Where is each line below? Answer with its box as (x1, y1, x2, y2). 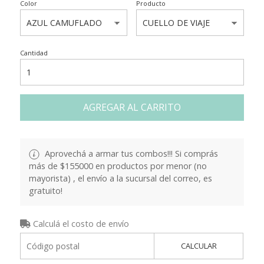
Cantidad (19, 48, 48, 57)
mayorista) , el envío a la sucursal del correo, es (28, 172, 212, 184)
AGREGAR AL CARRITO (82, 100, 181, 114)
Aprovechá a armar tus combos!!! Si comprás (42, 147, 218, 159)
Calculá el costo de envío (30, 217, 129, 229)
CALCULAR (180, 240, 217, 251)
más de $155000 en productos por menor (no (28, 160, 207, 171)
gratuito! (28, 184, 62, 196)
